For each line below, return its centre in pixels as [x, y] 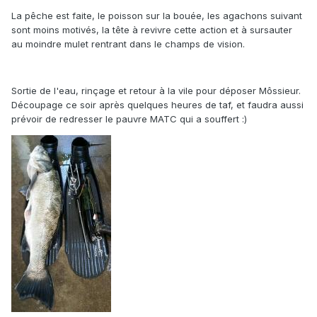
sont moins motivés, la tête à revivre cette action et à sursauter [152, 30]
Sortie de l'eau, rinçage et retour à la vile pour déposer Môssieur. [156, 91]
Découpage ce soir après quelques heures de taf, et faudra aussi [157, 105]
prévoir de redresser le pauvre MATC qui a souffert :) [129, 119]
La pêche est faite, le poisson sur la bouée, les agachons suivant [157, 16]
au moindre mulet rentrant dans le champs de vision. [128, 44]
